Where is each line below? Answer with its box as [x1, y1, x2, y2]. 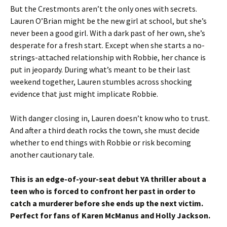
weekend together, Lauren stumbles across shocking [10, 77, 192, 87]
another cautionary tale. [10, 149, 94, 160]
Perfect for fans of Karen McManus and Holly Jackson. [10, 210, 210, 220]
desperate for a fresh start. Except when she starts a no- [10, 40, 205, 50]
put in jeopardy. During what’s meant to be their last [10, 64, 191, 74]
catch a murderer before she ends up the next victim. [10, 198, 203, 208]
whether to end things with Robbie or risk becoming [10, 137, 191, 147]
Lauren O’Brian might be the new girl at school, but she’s [10, 16, 207, 26]
